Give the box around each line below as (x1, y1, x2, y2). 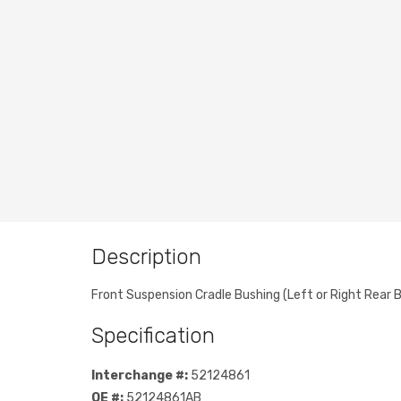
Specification (91, 322, 215, 348)
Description (91, 243, 201, 269)
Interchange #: (91, 367, 188, 383)
